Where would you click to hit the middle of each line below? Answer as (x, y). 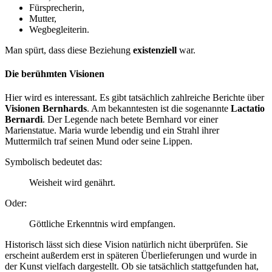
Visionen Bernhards (46, 109)
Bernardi (24, 120)
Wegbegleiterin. (59, 29)
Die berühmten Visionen (55, 73)
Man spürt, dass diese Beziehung (69, 50)
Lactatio (248, 109)
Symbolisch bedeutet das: (53, 162)
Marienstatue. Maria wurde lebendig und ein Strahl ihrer (112, 131)
